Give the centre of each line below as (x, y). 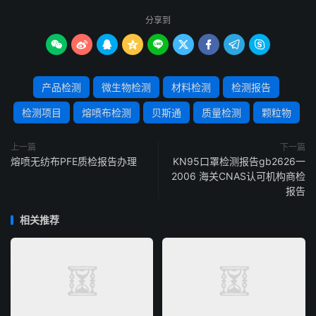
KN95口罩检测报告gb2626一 (239, 161)
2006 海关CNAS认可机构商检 (238, 176)
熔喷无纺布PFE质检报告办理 (74, 161)
